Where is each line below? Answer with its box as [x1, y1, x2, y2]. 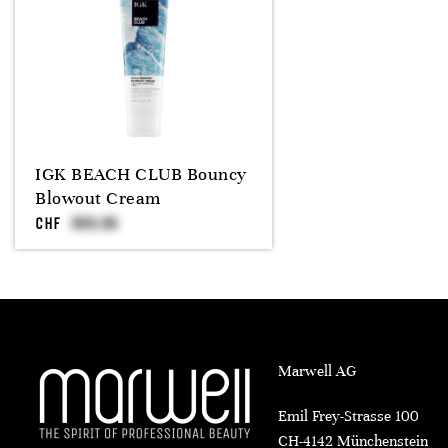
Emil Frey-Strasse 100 [277, 407, 419, 425]
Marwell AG [277, 362, 356, 380]
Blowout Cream [35, 187, 161, 209]
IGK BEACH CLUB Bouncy [35, 163, 247, 185]
